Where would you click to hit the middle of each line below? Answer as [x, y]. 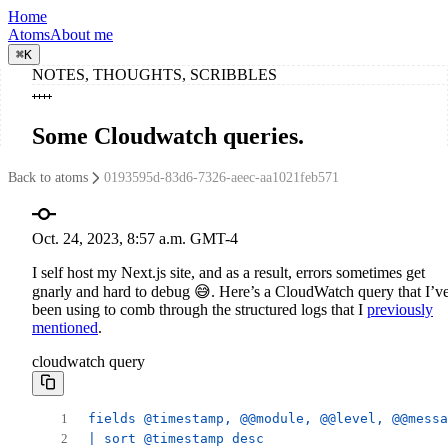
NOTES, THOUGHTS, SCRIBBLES [154, 74]
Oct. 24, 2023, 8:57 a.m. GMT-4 [135, 238]
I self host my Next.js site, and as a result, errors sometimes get [228, 272]
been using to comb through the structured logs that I [199, 309]
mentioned [65, 327]
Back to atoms [48, 177]
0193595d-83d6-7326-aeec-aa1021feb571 [221, 177]
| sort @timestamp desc [176, 438]
